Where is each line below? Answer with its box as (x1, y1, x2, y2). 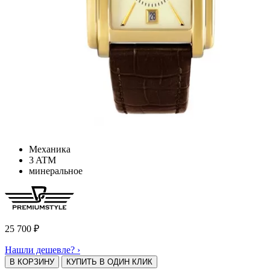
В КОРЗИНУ (10, 257, 54, 267)
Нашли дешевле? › (5, 245, 80, 256)
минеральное (29, 166, 83, 177)
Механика (29, 144, 71, 155)
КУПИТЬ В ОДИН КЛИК (66, 257, 152, 267)
